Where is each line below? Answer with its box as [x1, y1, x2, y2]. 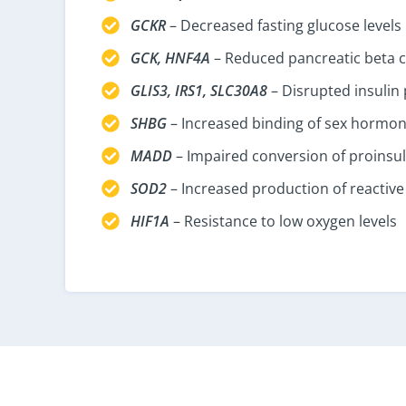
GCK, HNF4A [130, 48, 210, 69]
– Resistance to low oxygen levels [169, 211, 397, 232]
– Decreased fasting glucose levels [166, 15, 401, 36]
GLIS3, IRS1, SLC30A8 [130, 81, 267, 101]
